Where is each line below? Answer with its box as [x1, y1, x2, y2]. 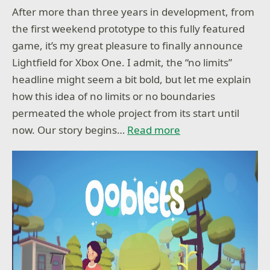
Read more [127, 123, 181, 137]
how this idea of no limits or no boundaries [12, 89, 216, 104]
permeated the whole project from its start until [12, 106, 240, 121]
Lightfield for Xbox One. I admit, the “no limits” [12, 55, 233, 70]
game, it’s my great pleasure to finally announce [12, 39, 243, 53]
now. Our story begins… [12, 123, 128, 137]
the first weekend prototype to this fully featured [12, 22, 245, 36]
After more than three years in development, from [12, 5, 255, 19]
